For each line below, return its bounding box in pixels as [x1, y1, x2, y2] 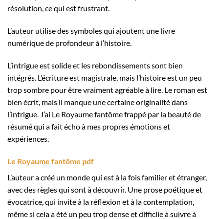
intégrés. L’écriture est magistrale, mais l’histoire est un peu [7, 72, 202, 82]
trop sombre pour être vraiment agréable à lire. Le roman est [7, 85, 207, 94]
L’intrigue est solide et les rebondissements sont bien [7, 60, 183, 70]
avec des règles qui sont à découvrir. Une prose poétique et [7, 184, 202, 194]
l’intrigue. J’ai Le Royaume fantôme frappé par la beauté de [7, 109, 201, 119]
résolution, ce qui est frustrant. [7, 3, 109, 13]
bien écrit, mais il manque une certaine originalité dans [7, 97, 188, 107]
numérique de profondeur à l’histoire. [7, 38, 131, 47]
